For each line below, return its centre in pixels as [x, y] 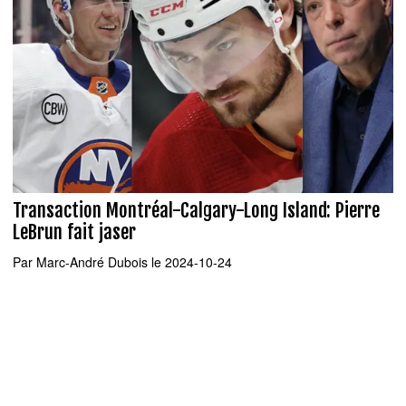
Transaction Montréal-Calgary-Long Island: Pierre [196, 211]
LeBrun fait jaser [74, 232]
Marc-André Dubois [92, 261]
